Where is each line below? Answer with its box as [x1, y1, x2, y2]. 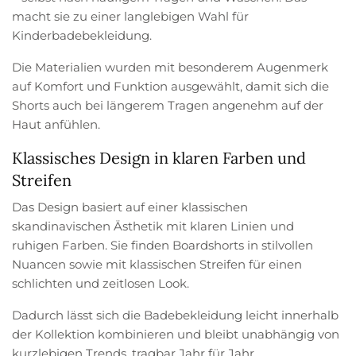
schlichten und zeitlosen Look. [12, 275, 190, 291]
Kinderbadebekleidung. [12, 27, 152, 43]
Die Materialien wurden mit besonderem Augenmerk [12, 59, 329, 75]
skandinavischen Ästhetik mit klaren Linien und [12, 218, 295, 234]
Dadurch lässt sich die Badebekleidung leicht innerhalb [12, 307, 339, 323]
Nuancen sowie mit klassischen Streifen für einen [12, 256, 303, 272]
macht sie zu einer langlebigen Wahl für [12, 8, 250, 24]
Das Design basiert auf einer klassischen [12, 199, 249, 215]
